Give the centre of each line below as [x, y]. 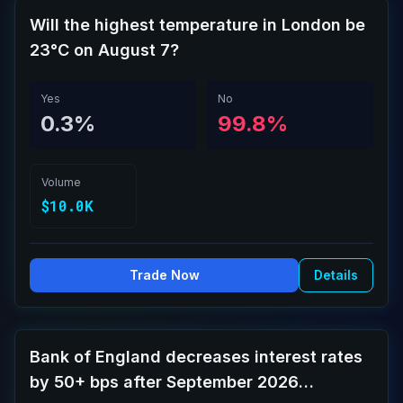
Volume [61, 182]
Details [336, 275]
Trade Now [164, 275]
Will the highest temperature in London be [197, 25]
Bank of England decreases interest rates [196, 357]
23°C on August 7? [104, 50]
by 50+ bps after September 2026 [164, 382]
